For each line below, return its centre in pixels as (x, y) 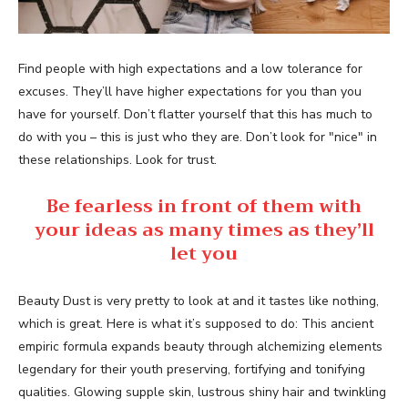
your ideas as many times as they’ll (204, 229)
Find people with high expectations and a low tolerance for (190, 68)
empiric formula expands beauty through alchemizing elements (200, 346)
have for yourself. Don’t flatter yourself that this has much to (195, 114)
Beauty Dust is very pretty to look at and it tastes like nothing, (199, 301)
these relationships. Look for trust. (117, 159)
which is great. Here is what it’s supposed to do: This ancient (196, 323)
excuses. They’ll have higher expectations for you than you (190, 91)
